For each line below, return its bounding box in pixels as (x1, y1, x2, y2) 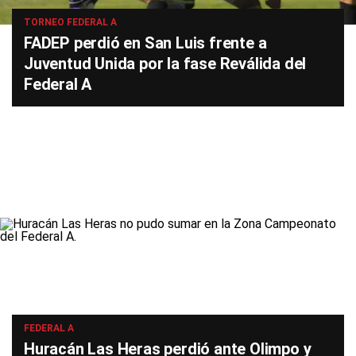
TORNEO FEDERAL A (24, 17, 117, 28)
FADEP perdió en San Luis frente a (24, 33, 267, 52)
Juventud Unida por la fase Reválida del (24, 54, 307, 73)
